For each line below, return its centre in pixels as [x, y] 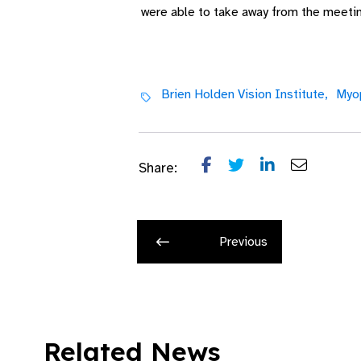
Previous [243, 242]
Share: [158, 168]
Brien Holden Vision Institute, [244, 94]
